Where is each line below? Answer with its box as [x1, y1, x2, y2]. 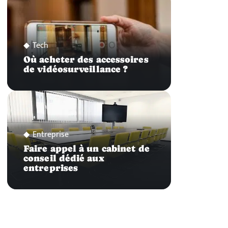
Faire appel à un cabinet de [23, 143, 150, 154]
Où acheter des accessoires [23, 54, 149, 65]
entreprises [23, 162, 78, 173]
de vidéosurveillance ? [23, 64, 128, 75]
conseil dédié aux [23, 153, 104, 163]
